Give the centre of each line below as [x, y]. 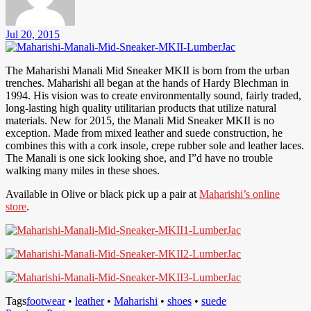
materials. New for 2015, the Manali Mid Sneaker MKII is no [140, 120]
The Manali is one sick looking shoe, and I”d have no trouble [139, 158]
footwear [46, 301]
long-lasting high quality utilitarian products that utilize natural [141, 108]
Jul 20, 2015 [33, 34]
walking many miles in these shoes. [83, 170]
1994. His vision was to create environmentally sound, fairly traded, [153, 95]
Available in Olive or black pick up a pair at [102, 194]
